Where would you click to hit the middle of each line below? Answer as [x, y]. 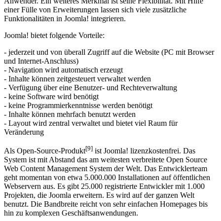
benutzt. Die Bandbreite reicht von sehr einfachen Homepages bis [106, 195]
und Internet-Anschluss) [41, 52]
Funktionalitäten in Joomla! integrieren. [65, 9]
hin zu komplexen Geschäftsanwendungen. [71, 204]
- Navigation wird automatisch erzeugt [63, 61]
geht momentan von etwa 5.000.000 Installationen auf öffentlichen [107, 168]
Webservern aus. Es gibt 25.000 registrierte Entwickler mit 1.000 [104, 177]
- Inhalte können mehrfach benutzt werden [70, 105]
